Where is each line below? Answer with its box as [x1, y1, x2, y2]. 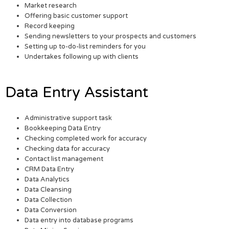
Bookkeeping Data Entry [25, 124, 101, 132]
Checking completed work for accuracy [25, 134, 147, 143]
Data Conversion [25, 205, 77, 214]
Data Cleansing [25, 185, 72, 194]
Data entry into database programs [25, 216, 134, 224]
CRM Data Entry [25, 165, 75, 173]
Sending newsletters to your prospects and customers [25, 32, 197, 41]
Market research [25, 2, 77, 10]
